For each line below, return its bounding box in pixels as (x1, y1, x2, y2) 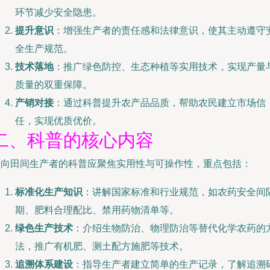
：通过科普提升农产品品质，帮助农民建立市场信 (54, 98, 266, 108)
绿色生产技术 (15, 223, 73, 233)
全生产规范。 (15, 43, 73, 54)
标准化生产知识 (15, 187, 83, 197)
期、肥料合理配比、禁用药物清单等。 (15, 205, 179, 215)
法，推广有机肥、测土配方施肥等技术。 (15, 241, 189, 251)
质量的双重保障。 (15, 80, 92, 90)
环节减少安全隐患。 (15, 7, 102, 17)
